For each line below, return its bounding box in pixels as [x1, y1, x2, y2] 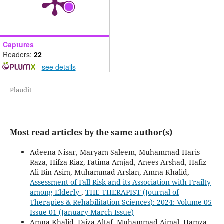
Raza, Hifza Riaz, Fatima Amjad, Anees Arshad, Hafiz [29, 157, 206, 167]
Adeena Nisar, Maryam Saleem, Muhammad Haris [29, 147, 200, 157]
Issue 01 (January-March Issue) [29, 207, 134, 217]
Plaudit [9, 85, 32, 94]
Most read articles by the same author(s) [9, 126, 172, 138]
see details [41, 61, 76, 72]
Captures [2, 39, 34, 49]
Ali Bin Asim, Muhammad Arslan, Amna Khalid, [29, 167, 189, 177]
